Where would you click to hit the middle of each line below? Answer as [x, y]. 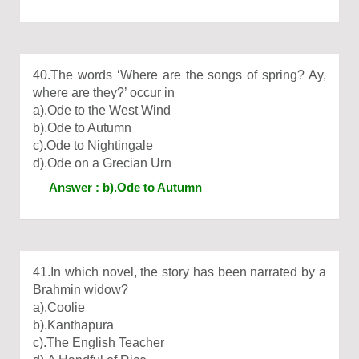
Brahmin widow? [81, 290]
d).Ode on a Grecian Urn [102, 163]
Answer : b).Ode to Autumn [125, 187]
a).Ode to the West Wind [102, 110]
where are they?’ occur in [104, 93]
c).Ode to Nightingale [93, 145]
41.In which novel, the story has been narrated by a [179, 272]
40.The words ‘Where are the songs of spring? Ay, [179, 75]
